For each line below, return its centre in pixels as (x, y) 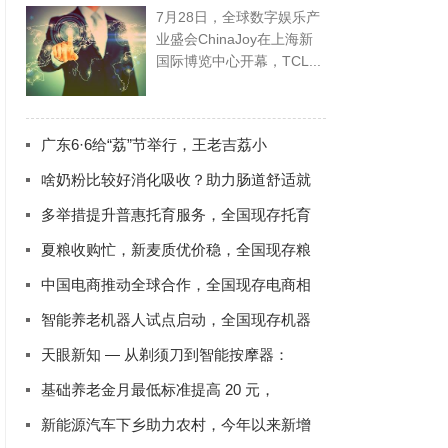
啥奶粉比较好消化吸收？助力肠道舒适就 (176, 179)
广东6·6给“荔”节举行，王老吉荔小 (154, 144)
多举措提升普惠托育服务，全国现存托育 (176, 214)
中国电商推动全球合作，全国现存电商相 (176, 284)
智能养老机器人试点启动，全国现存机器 (176, 319)
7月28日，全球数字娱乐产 (238, 17)
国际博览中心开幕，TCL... (238, 61)
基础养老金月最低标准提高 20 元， (158, 389)
